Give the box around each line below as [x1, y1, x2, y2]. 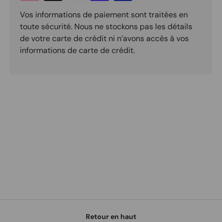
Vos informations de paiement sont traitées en [20, 9, 188, 20]
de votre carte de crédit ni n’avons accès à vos [20, 33, 189, 44]
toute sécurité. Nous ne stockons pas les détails [20, 21, 192, 32]
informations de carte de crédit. [20, 45, 135, 55]
